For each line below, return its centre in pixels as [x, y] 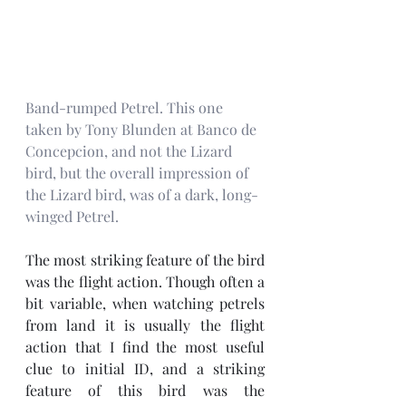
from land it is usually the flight [145, 324]
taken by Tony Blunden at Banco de [143, 129]
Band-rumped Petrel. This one [126, 107]
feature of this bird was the [145, 390]
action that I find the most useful [145, 346]
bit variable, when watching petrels [145, 303]
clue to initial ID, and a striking [145, 368]
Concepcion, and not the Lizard [130, 150]
